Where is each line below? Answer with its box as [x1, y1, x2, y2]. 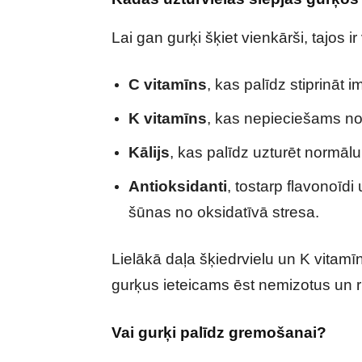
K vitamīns [128, 110, 207, 127]
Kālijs [128, 144, 170, 161]
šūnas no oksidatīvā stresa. [128, 204, 319, 221]
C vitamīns [128, 76, 207, 93]
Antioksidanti [128, 178, 227, 195]
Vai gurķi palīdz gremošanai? [112, 324, 326, 341]
